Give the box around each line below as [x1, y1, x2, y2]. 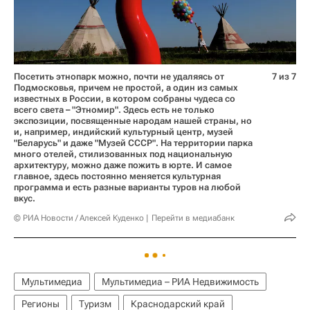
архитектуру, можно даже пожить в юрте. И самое [14, 159, 232, 170]
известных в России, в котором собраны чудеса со [14, 93, 235, 104]
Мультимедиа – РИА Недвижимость [102, 275, 259, 287]
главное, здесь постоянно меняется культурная [14, 170, 221, 181]
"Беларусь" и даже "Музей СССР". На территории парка [14, 137, 253, 148]
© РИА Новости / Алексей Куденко [14, 212, 144, 223]
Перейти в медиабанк [152, 212, 235, 223]
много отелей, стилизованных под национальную [14, 148, 232, 159]
